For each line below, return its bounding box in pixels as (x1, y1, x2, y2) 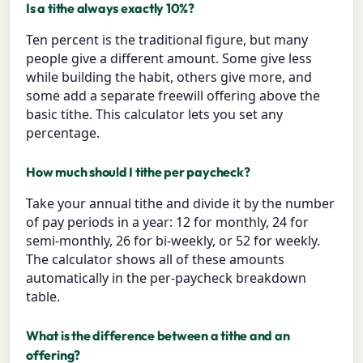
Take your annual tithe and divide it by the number (26, 194, 335, 212)
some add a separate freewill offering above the (26, 86, 321, 105)
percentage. (26, 123, 100, 142)
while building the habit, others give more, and (26, 67, 313, 86)
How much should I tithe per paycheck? (26, 163, 250, 180)
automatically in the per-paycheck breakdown (26, 268, 307, 287)
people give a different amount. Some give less (26, 49, 313, 67)
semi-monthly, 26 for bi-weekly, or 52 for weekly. (26, 231, 321, 250)
